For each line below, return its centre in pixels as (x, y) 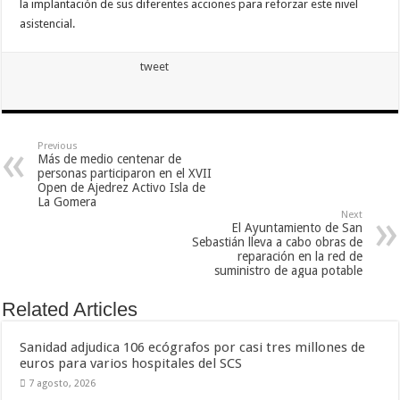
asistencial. (48, 24)
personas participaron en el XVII (125, 173)
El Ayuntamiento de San (296, 228)
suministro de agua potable (288, 271)
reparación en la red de (300, 256)
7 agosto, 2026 (62, 383)
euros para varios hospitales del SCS (131, 363)
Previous (58, 146)
